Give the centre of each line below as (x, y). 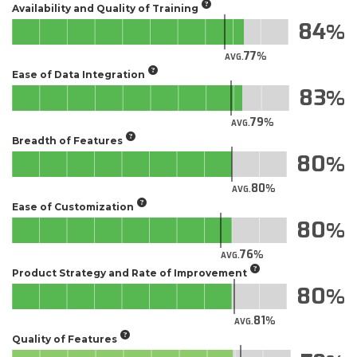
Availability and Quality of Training (105, 8)
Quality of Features (65, 339)
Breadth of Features (67, 141)
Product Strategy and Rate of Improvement (129, 273)
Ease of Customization (73, 207)
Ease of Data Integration (78, 75)
